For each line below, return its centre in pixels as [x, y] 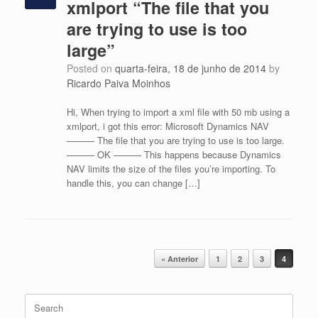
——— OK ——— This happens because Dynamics [174, 154]
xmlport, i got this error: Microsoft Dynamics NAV [168, 126]
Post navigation [57, 254]
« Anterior [180, 259]
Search [39, 300]
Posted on [94, 68]
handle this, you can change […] [133, 183]
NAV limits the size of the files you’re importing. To [171, 169]
